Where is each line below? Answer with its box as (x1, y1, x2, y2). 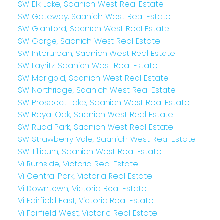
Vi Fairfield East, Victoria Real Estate (17, 194, 154, 206)
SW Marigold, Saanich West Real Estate (17, 72, 168, 83)
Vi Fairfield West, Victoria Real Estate (17, 207, 157, 219)
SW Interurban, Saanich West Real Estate (17, 47, 175, 59)
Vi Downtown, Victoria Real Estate (17, 182, 147, 194)
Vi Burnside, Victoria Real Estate (17, 158, 138, 169)
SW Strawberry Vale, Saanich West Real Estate (17, 133, 196, 145)
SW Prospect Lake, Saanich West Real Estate (17, 96, 190, 108)
